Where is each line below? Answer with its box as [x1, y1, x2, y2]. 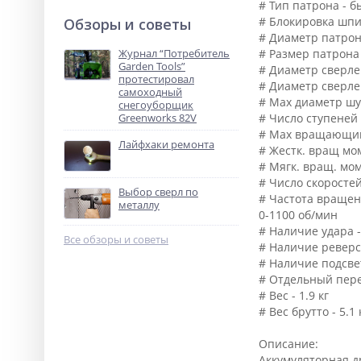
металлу [118, 197, 160, 212]
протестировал [118, 72, 194, 86]
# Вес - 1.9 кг [258, 288, 329, 303]
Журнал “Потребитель [118, 46, 230, 60]
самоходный [118, 85, 182, 99]
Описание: [258, 336, 318, 351]
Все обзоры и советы [64, 232, 168, 247]
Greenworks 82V [118, 110, 197, 125]
